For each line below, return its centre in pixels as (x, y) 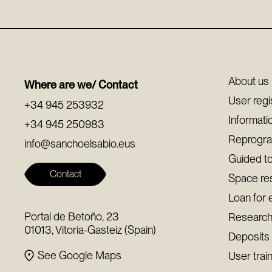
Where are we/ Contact (81, 85)
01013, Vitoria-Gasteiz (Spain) (90, 230)
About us (249, 81)
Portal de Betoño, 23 (72, 216)
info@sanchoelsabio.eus (80, 144)
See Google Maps (80, 255)
